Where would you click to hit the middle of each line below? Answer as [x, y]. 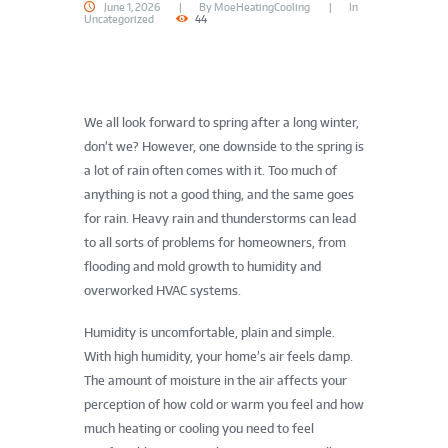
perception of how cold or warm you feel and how [224, 404]
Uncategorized [119, 19]
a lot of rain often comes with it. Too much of [210, 170]
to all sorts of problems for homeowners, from [215, 242]
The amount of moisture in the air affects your [215, 380]
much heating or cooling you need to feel [199, 428]
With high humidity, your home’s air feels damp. [218, 356]
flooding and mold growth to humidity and [202, 266]
